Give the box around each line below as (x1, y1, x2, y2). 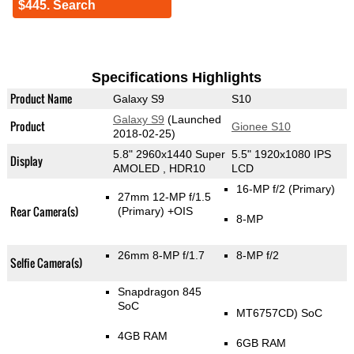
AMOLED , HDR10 (112, 162, 205, 175)
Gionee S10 (231, 120, 291, 134)
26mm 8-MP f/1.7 (117, 249, 205, 262)
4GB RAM (117, 330, 168, 343)
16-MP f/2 (235, 183, 288, 196)
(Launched (164, 113, 221, 126)
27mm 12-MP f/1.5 (117, 190, 211, 204)
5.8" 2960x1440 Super (112, 148, 225, 161)
